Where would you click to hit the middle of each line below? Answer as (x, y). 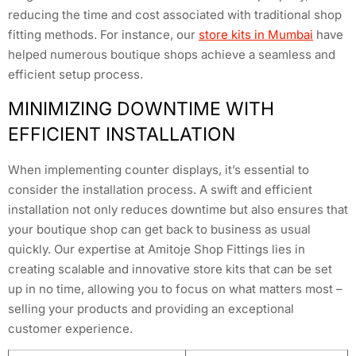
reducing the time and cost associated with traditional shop (175, 15)
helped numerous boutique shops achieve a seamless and (172, 55)
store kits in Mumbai (256, 35)
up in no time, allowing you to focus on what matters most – (175, 288)
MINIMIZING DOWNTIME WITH (141, 108)
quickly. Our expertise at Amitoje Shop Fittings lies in (157, 249)
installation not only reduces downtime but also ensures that (178, 209)
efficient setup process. (75, 75)
